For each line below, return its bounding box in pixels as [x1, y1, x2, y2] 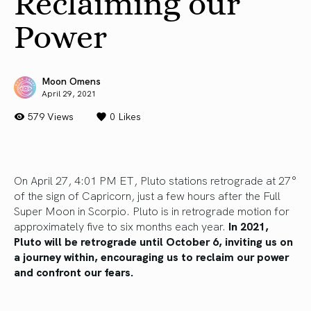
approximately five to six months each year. [14, 218, 228, 234]
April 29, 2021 [42, 87, 96, 99]
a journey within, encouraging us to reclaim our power [14, 249, 289, 264]
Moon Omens [42, 74, 101, 88]
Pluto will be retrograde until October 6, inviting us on [14, 233, 293, 249]
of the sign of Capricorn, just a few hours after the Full [14, 187, 280, 203]
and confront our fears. [14, 264, 137, 280]
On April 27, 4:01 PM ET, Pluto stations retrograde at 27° [14, 172, 297, 188]
